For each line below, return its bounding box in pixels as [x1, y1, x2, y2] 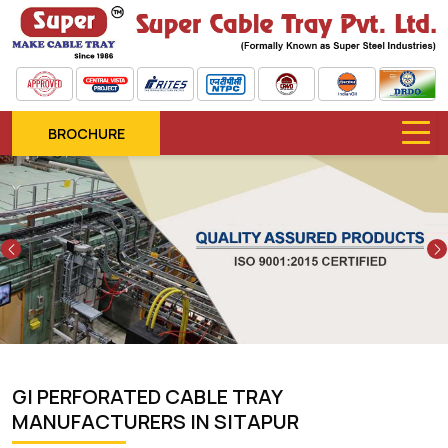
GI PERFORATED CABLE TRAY [12, 382, 282, 410]
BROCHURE [47, 123, 125, 143]
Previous [16, 231, 74, 251]
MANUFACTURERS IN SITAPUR [12, 407, 299, 435]
